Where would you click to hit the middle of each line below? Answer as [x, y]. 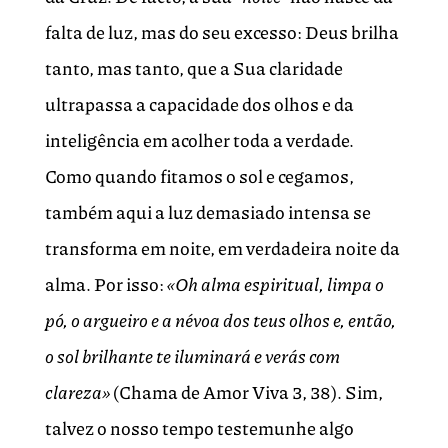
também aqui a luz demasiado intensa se [207, 212]
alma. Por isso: [105, 284]
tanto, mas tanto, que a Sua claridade [193, 68]
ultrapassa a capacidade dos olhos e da [199, 104]
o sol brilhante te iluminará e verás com [192, 356]
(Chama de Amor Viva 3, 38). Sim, [247, 392]
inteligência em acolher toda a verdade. [199, 140]
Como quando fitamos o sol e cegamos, [199, 176]
